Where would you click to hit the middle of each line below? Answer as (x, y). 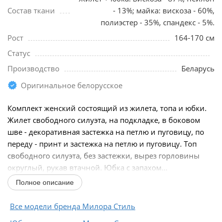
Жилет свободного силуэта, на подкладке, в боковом (104, 120)
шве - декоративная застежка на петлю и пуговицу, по (106, 132)
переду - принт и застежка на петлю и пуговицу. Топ (102, 144)
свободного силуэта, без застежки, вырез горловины (104, 156)
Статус (19, 53)
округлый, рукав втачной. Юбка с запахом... (87, 168)
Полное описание (45, 183)
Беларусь (198, 69)
